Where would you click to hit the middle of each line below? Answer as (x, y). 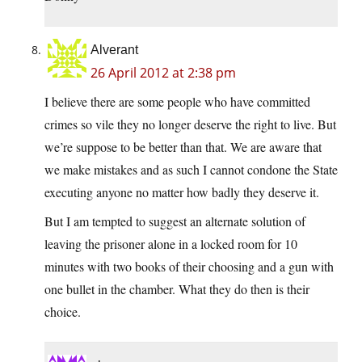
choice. (63, 312)
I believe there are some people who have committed (177, 102)
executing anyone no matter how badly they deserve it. (182, 192)
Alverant (114, 50)
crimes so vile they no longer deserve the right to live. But (190, 124)
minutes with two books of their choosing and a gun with (189, 267)
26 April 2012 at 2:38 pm (163, 73)
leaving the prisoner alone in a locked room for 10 (171, 244)
